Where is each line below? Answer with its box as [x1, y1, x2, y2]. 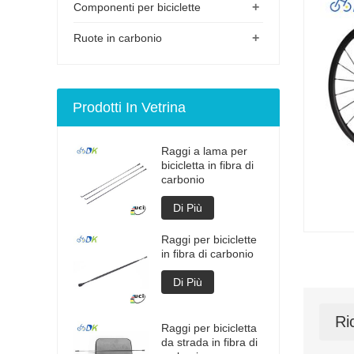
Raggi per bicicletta [161, 321, 257, 334]
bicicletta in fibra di [161, 158, 254, 171]
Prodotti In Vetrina [73, 99, 186, 115]
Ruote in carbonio [73, 31, 162, 44]
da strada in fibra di [161, 335, 258, 348]
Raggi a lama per [161, 144, 247, 157]
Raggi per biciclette [161, 232, 257, 246]
